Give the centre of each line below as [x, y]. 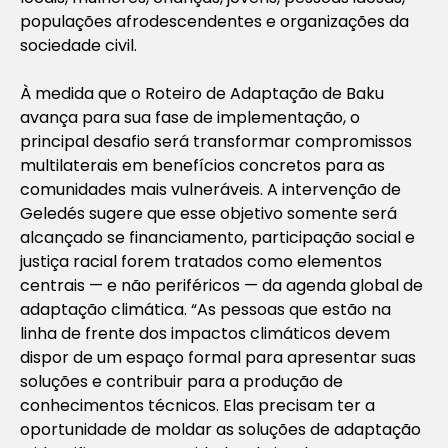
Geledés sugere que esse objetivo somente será [208, 213]
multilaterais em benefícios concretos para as [202, 165]
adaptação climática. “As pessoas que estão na [205, 309]
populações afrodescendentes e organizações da [214, 21]
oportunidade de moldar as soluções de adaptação [220, 429]
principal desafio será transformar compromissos [216, 141]
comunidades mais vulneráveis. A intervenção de [210, 189]
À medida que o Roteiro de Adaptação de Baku [202, 93]
